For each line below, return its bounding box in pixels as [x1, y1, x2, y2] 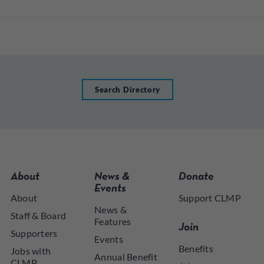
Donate [178, 172, 214, 182]
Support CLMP [178, 192, 241, 203]
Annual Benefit [94, 251, 157, 262]
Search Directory [95, 85, 160, 94]
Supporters [10, 227, 58, 239]
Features [94, 216, 131, 227]
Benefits [178, 243, 213, 254]
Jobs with [10, 245, 51, 256]
